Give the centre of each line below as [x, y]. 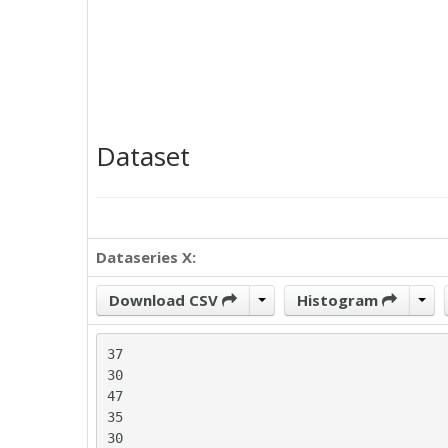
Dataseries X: [146, 257]
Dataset [143, 156]
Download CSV [165, 300]
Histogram [339, 300]
